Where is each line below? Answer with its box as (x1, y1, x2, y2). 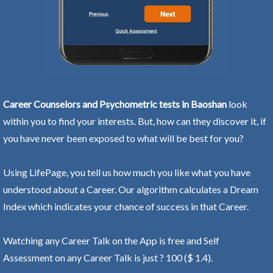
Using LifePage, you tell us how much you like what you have (3, 166, 250, 178)
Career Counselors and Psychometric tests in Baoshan (3, 97, 227, 110)
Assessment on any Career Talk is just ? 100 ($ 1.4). (3, 251, 213, 263)
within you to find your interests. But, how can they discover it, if (3, 115, 266, 127)
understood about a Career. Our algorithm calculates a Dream (3, 183, 258, 195)
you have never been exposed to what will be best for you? (3, 132, 244, 144)
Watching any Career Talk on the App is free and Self (3, 234, 219, 246)
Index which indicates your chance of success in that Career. (3, 200, 249, 212)
